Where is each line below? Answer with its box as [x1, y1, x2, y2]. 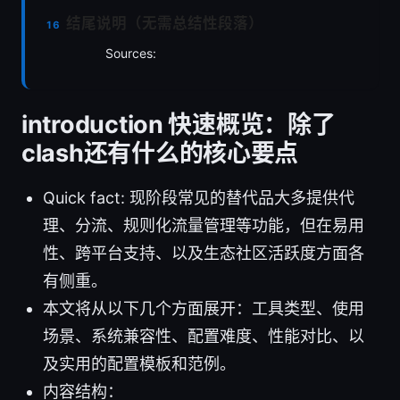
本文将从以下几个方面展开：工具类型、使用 [43, 299, 364, 319]
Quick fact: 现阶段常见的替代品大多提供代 [43, 188, 354, 208]
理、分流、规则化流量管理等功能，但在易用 [43, 216, 364, 236]
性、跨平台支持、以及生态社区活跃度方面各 [43, 244, 364, 263]
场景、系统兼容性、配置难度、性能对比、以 [43, 327, 364, 346]
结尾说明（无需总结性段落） [66, 14, 264, 33]
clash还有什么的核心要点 [21, 138, 299, 169]
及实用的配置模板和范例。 [43, 354, 236, 374]
